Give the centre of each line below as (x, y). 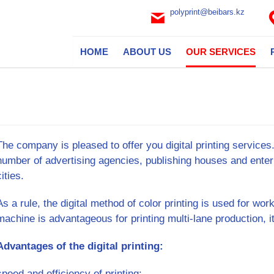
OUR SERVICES (221, 52)
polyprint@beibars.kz (207, 12)
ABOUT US (147, 52)
